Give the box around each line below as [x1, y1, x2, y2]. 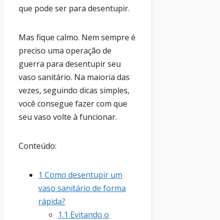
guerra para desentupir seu [19, 58, 121, 69]
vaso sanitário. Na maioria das [19, 71, 130, 82]
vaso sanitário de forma [38, 182, 126, 193]
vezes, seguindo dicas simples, [19, 84, 130, 96]
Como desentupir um [43, 169, 122, 180]
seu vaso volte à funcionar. [19, 111, 117, 122]
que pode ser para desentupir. [19, 2, 130, 14]
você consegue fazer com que [19, 98, 127, 109]
